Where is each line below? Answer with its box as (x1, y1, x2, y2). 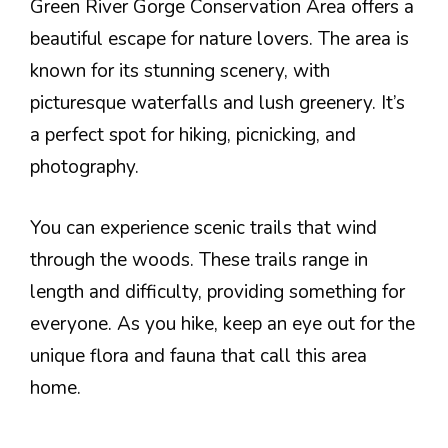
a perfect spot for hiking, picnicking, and (30, 122, 356, 148)
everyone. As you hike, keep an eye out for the (30, 310, 415, 337)
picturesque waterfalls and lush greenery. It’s (30, 90, 405, 116)
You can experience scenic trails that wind (30, 214, 377, 241)
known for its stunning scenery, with (30, 58, 330, 84)
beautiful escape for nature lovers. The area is (30, 26, 409, 52)
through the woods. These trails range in (30, 246, 368, 273)
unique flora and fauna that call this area (30, 342, 367, 369)
